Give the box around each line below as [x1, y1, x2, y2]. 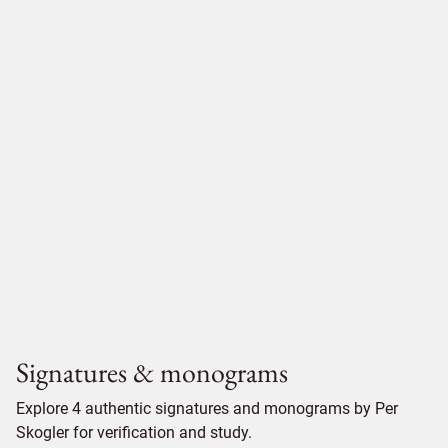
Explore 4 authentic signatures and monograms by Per [16, 399, 398, 418]
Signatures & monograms [16, 354, 288, 390]
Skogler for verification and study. [16, 423, 252, 442]
